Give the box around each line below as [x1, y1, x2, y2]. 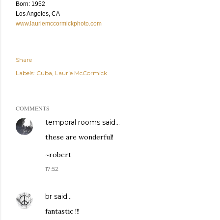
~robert [45, 150, 71, 160]
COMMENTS [16, 104, 50, 112]
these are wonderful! [45, 133, 113, 142]
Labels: [16, 69, 35, 77]
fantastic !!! [45, 207, 80, 216]
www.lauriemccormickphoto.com [16, 20, 102, 27]
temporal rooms [45, 118, 100, 127]
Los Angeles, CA [16, 10, 60, 18]
